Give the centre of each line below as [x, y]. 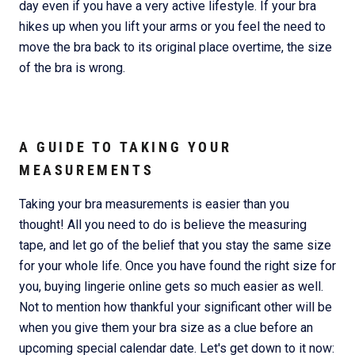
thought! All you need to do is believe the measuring [163, 225]
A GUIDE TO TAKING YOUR [126, 147]
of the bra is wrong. [72, 67]
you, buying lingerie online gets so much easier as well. [171, 287]
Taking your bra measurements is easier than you [154, 204]
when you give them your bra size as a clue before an [166, 328]
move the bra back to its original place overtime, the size [176, 47]
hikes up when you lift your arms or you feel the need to [172, 26]
